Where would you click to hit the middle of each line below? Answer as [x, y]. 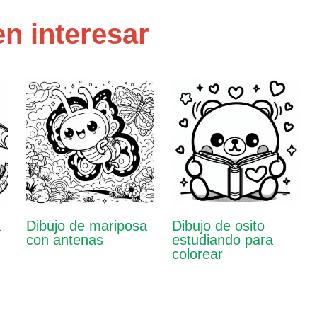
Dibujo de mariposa [86, 226]
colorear [197, 254]
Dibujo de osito [218, 226]
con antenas [64, 240]
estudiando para [222, 240]
